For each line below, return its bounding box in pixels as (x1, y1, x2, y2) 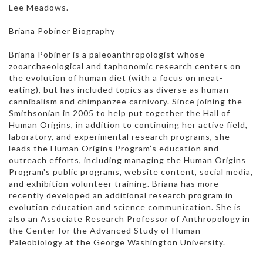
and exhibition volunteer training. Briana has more (9, 178, 219, 188)
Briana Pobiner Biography (9, 25, 115, 36)
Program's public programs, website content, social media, (9, 166, 253, 177)
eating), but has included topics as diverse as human (9, 84, 229, 95)
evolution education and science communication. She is (9, 201, 241, 212)
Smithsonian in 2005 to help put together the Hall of (9, 107, 230, 118)
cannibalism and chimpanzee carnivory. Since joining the (9, 96, 242, 106)
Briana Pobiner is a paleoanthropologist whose (9, 49, 205, 59)
